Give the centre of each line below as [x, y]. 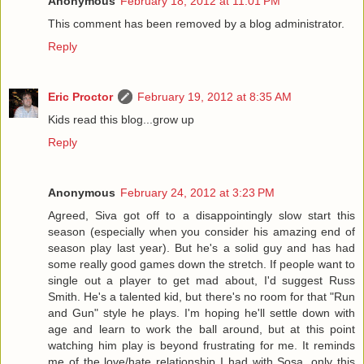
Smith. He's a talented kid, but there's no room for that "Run [201, 296]
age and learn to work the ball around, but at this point [201, 329]
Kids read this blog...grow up [121, 119]
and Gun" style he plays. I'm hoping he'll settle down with [201, 312]
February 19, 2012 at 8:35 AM [214, 96]
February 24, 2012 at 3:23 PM [197, 192]
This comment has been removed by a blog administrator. [196, 23]
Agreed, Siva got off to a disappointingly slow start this [201, 215]
